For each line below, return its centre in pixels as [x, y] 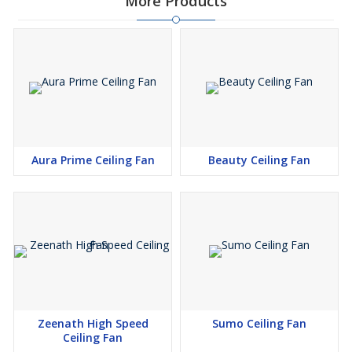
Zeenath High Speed [93, 324]
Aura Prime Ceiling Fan [93, 160]
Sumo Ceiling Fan [259, 324]
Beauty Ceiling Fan [259, 160]
